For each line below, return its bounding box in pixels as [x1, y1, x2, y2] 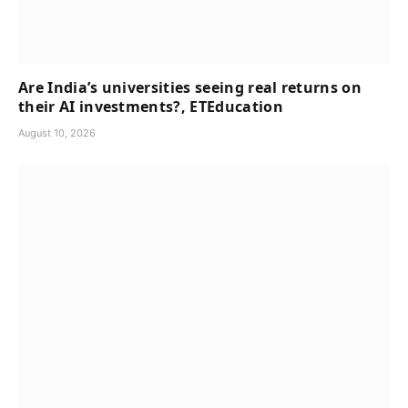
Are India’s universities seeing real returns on [18, 76, 362, 97]
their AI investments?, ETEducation [18, 96, 283, 117]
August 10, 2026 [18, 126, 96, 139]
